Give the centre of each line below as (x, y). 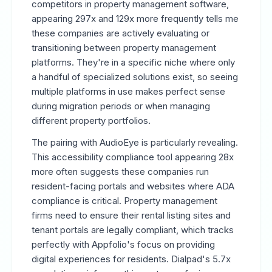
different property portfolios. (91, 121)
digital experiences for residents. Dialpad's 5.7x (131, 259)
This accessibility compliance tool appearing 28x (133, 157)
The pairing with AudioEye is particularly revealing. (135, 142)
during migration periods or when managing (121, 106)
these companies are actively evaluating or (121, 33)
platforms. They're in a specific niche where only (133, 62)
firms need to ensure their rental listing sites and (131, 215)
